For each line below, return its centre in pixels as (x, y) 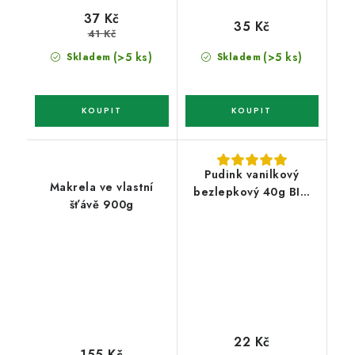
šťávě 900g (101, 205)
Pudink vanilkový (252, 175)
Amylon (252, 210)
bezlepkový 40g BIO (252, 192)
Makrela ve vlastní (101, 187)
